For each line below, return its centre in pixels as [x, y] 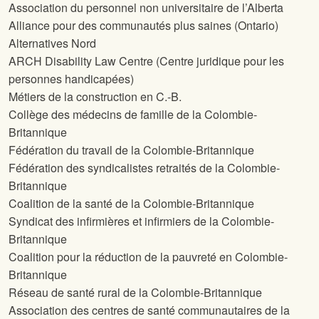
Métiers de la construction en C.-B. [95, 97]
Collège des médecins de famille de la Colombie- [133, 115]
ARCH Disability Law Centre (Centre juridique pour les [146, 61]
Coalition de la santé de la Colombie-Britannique [131, 204]
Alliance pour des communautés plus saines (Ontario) [143, 26]
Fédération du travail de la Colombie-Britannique [131, 150]
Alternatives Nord [52, 43]
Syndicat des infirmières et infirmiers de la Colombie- [141, 221]
